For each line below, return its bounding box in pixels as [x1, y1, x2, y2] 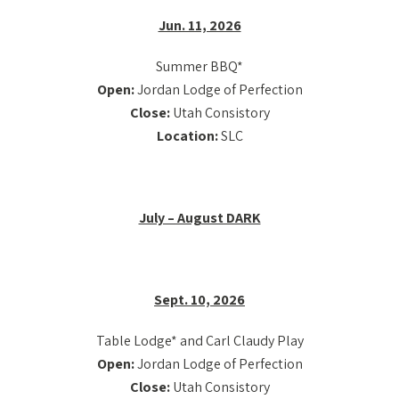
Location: [156, 126, 218, 145]
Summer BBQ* [156, 56, 243, 76]
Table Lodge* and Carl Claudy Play [95, 330, 304, 350]
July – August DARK [138, 208, 261, 227]
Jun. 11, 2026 [158, 15, 241, 35]
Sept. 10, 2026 [154, 289, 245, 309]
